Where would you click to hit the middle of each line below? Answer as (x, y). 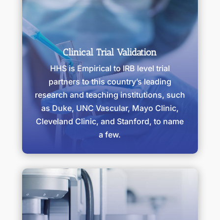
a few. (110, 135)
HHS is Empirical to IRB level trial (110, 69)
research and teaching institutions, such (110, 95)
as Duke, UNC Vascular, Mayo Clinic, (110, 108)
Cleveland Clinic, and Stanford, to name (110, 122)
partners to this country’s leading (110, 82)
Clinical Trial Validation (110, 53)
